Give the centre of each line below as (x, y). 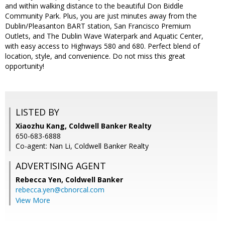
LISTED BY (37, 112)
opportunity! (25, 66)
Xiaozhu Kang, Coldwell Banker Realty (84, 126)
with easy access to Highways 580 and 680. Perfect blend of (102, 46)
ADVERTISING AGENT (61, 166)
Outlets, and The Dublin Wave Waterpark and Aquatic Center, (104, 36)
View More (33, 200)
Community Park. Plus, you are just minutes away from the (101, 16)
